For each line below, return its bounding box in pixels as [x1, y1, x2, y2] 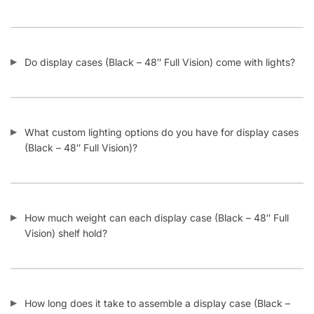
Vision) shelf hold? [25, 209, 107, 221]
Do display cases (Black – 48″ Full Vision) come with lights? [25, 38, 295, 50]
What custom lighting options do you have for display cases [25, 108, 299, 121]
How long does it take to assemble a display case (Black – [25, 279, 290, 292]
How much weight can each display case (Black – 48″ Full [25, 193, 289, 206]
